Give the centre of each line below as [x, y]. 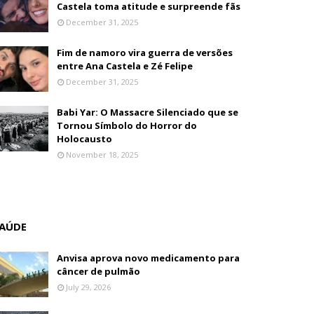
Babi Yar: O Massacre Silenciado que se [148, 112]
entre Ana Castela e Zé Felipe [125, 66]
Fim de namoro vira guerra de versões [145, 53]
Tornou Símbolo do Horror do [127, 125]
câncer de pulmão [99, 271]
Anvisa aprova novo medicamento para [149, 258]
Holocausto [85, 139]
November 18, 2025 [102, 155]
